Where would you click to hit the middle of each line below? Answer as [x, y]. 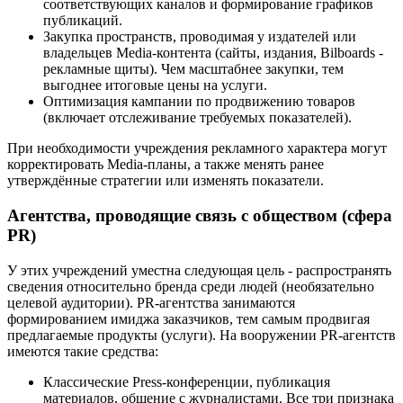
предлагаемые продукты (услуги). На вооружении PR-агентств [201, 335]
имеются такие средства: [83, 351]
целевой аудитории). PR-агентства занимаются [151, 302]
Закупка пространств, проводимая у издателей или [200, 37]
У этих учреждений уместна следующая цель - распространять [199, 270]
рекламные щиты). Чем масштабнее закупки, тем [193, 69]
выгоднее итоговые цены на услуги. [155, 85]
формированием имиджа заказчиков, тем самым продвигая [188, 318]
